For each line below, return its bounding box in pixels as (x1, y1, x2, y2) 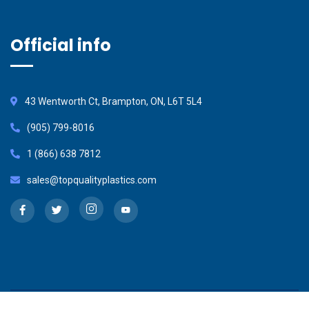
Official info (10, 33, 111, 57)
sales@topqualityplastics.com (27, 174, 157, 186)
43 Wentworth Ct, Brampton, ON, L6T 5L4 (25, 95, 202, 107)
